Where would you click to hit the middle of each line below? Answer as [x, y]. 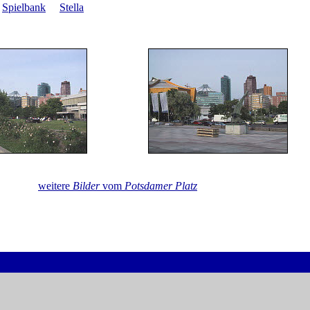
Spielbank [24, 7]
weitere [55, 186]
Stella [72, 7]
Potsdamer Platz [161, 186]
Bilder [86, 186]
